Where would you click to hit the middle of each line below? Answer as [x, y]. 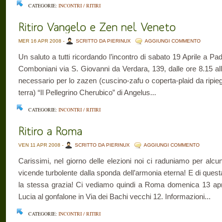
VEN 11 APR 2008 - [42, 145]
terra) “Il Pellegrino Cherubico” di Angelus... [87, 92]
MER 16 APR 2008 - [42, 41]
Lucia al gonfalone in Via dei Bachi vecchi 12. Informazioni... [114, 196]
